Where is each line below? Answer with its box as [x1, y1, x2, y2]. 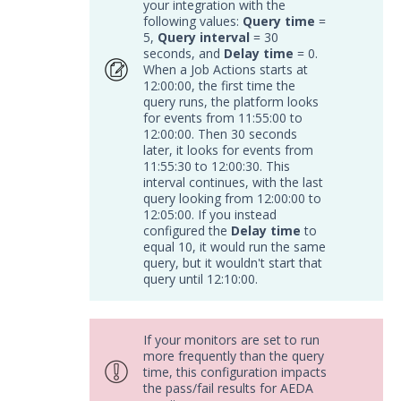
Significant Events [22, 303, 140, 320]
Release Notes [34, 78, 128, 95]
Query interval [158, 29, 250, 46]
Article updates [24, 341, 124, 358]
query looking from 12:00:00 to [143, 190, 321, 207]
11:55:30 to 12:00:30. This [143, 158, 290, 175]
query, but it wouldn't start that [143, 254, 322, 271]
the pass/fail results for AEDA [143, 380, 313, 397]
